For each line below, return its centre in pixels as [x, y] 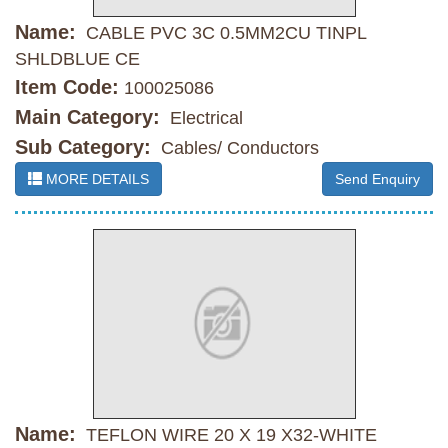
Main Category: [87, 117]
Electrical [204, 118]
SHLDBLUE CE [77, 59]
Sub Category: [83, 147]
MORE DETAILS [95, 179]
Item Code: [67, 87]
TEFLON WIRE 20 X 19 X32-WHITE [229, 435]
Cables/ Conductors [237, 148]
